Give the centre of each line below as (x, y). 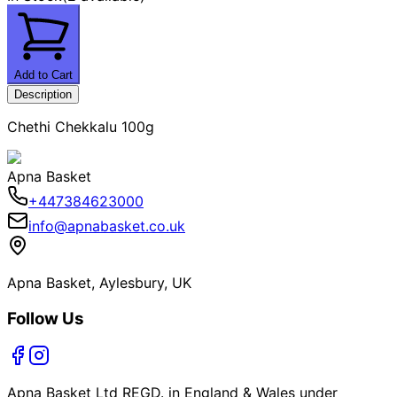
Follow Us (46, 318)
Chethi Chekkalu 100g (81, 126)
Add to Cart (43, 74)
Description (43, 94)
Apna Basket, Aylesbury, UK (99, 282)
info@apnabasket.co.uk (107, 226)
